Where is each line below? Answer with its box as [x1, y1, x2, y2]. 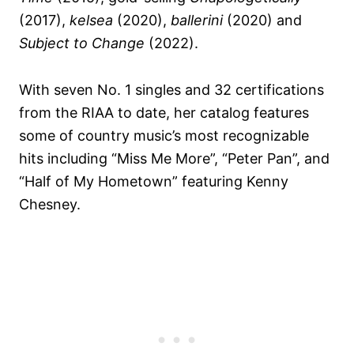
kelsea [70, 12, 113, 29]
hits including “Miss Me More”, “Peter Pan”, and [19, 150, 330, 168]
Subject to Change [19, 35, 145, 52]
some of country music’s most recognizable [19, 127, 309, 145]
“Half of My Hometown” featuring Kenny [19, 173, 288, 190]
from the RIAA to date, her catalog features [19, 104, 309, 122]
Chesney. [19, 196, 81, 213]
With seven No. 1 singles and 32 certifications [19, 81, 324, 99]
